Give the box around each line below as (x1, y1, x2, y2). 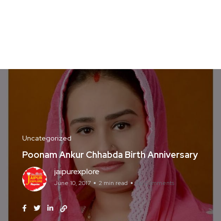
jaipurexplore (54, 166, 100, 177)
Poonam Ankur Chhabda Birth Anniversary (22, 149, 198, 160)
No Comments (136, 179, 174, 187)
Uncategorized (22, 134, 72, 143)
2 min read (99, 179, 128, 187)
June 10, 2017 (54, 179, 91, 187)
